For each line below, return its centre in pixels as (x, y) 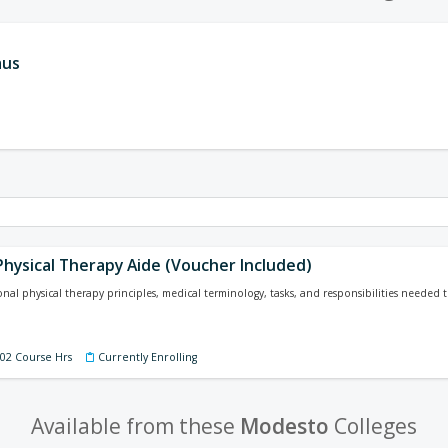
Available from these (135, 426)
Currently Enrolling (147, 357)
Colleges (373, 426)
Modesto (284, 426)
